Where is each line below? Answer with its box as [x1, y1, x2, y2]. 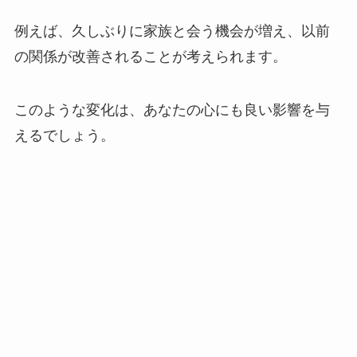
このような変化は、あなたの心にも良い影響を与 [14, 102, 330, 119]
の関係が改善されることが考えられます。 [14, 48, 287, 65]
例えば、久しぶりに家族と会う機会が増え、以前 [14, 22, 330, 39]
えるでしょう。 [14, 127, 115, 144]
